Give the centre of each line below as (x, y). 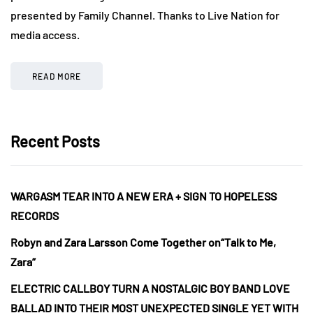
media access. (45, 35)
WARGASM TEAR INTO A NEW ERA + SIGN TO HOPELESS (144, 196)
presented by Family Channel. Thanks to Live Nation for (145, 15)
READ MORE (57, 77)
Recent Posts (55, 141)
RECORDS (35, 216)
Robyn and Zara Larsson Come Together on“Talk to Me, (143, 242)
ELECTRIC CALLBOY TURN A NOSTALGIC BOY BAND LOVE (150, 289)
